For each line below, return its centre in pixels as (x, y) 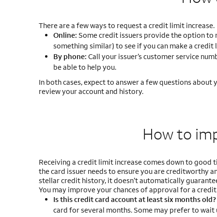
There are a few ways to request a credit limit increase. (126, 25)
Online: (65, 35)
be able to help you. (85, 67)
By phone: (70, 56)
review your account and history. (91, 91)
